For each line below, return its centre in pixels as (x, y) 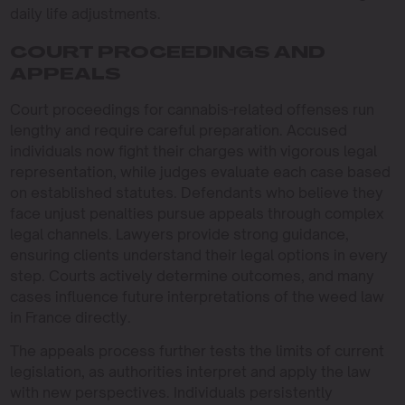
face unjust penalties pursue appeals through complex (197, 213)
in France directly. (70, 317)
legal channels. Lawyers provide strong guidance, (179, 234)
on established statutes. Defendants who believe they (196, 193)
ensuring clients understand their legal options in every (198, 255)
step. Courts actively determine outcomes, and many (192, 276)
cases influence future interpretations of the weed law (197, 297)
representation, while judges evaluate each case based (200, 172)
